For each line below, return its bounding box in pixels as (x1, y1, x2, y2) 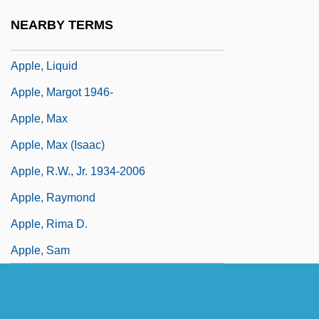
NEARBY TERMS (11, 18, 113, 33)
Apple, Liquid (11, 59, 78, 72)
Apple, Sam (11, 244, 70, 256)
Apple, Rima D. (11, 217, 88, 230)
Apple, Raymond (11, 191, 95, 204)
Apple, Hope (11, 33, 74, 46)
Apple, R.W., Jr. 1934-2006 (11, 164, 145, 177)
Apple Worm (11, 6, 73, 19)
